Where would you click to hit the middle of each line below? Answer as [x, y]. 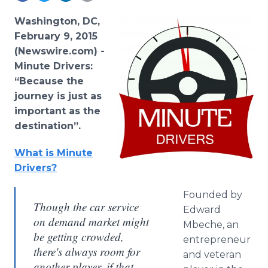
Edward [202, 210]
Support [59, 49]
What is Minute [54, 153]
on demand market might [91, 222]
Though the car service [86, 207]
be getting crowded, [79, 237]
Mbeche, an [211, 225]
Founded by [213, 195]
